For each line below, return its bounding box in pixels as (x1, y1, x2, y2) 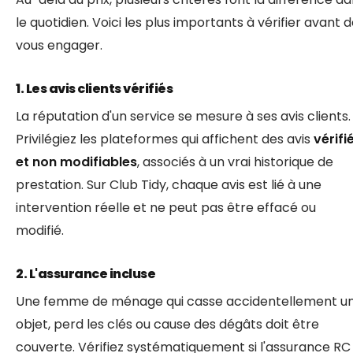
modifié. (16, 221, 64, 240)
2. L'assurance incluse (16, 264, 155, 283)
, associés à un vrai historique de (137, 152, 333, 171)
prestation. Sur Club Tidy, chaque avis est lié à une (16, 175, 321, 194)
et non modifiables (16, 152, 137, 171)
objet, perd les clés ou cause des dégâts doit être (16, 315, 319, 334)
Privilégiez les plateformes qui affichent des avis (16, 129, 314, 148)
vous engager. (16, 35, 102, 54)
